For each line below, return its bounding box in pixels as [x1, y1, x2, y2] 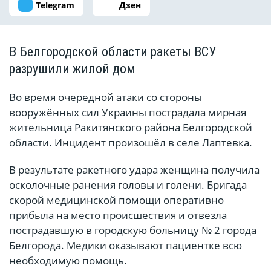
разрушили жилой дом [9, 61, 135, 77]
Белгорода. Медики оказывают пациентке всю [9, 238, 242, 253]
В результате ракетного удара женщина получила [9, 163, 260, 177]
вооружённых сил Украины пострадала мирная [9, 105, 246, 120]
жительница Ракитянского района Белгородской [9, 120, 252, 135]
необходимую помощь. [9, 253, 127, 268]
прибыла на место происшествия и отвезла [9, 208, 227, 223]
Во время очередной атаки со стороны [9, 90, 202, 105]
